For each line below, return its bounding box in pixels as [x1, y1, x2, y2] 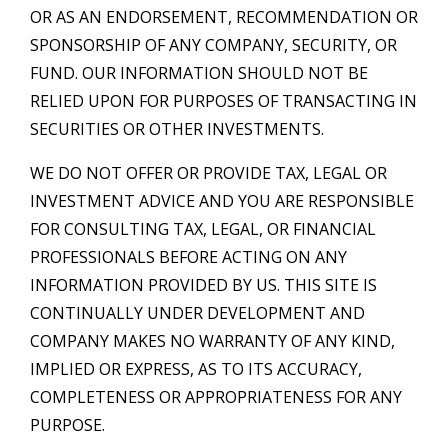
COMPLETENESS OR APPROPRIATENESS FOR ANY [30, 385, 402, 408]
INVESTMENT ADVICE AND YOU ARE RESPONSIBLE [30, 189, 414, 212]
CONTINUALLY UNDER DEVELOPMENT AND [30, 301, 365, 324]
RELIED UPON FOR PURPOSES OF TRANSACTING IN [30, 89, 417, 112]
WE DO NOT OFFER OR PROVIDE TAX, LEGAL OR [30, 161, 387, 184]
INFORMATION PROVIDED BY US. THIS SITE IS [30, 273, 377, 296]
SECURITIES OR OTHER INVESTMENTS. [30, 117, 324, 140]
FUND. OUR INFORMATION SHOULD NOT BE [30, 61, 368, 84]
